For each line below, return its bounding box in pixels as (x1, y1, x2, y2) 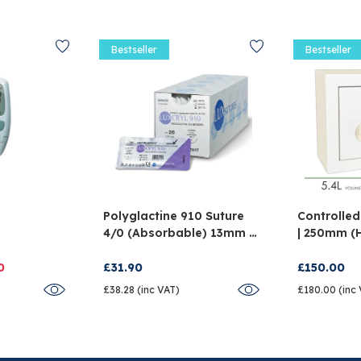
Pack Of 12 (103, 242, 167, 257)
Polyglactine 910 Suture (103, 208, 245, 223)
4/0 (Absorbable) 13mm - (103, 225, 255, 240)
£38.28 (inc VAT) (103, 283, 180, 296)
